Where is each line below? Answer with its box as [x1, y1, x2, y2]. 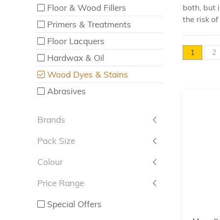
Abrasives [47, 86, 86, 96]
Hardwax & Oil [47, 53, 105, 63]
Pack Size [37, 136, 75, 146]
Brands [37, 114, 65, 125]
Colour [37, 157, 63, 167]
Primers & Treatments [47, 19, 132, 29]
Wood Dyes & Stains [47, 69, 129, 80]
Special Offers [47, 199, 102, 209]
